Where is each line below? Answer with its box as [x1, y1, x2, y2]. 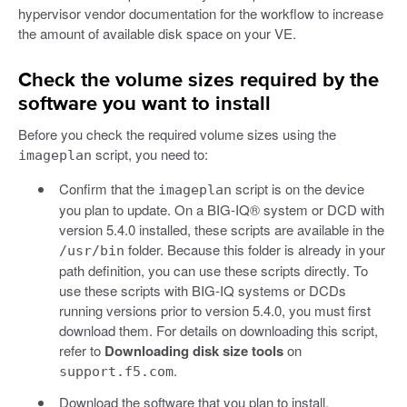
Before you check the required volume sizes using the [18, 124, 336, 144]
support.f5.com [58, 362, 174, 380]
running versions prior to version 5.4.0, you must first [58, 300, 371, 320]
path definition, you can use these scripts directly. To [58, 260, 368, 280]
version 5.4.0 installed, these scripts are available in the [58, 219, 384, 239]
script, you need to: [92, 144, 208, 164]
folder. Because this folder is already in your [124, 239, 385, 259]
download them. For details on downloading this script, [58, 320, 378, 340]
